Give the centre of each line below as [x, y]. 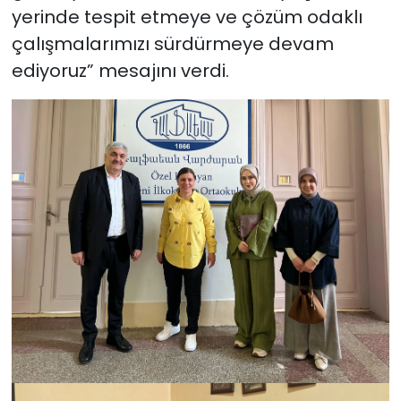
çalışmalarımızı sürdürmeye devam [172, 44]
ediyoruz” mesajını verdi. [120, 71]
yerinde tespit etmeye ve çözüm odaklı [187, 17]
